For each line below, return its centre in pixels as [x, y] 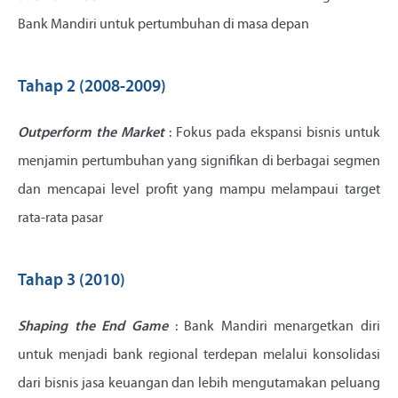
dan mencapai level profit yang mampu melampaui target [199, 191]
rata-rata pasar [60, 219]
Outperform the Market [91, 134]
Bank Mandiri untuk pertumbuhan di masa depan [163, 25]
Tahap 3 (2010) [72, 282]
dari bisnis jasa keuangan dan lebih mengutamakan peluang [199, 384]
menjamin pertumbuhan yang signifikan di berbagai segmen [199, 162]
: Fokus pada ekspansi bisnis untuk [272, 134]
